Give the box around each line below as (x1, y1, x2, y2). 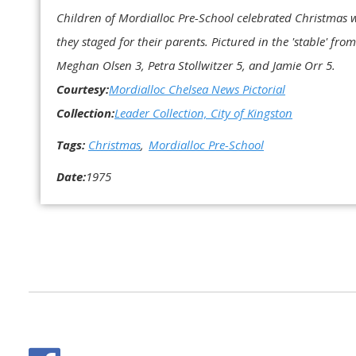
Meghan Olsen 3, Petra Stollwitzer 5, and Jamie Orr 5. (56, 56, 335, 73)
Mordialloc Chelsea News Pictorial (109, 80, 285, 97)
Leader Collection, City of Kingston (114, 104, 292, 121)
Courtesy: (56, 80, 109, 97)
